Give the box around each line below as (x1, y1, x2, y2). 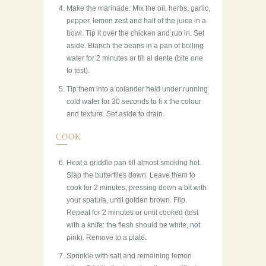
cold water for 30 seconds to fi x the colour (66, 97, 201, 106)
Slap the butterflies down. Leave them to (66, 171, 195, 180)
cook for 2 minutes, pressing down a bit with (66, 183, 207, 192)
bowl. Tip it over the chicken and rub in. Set (66, 29, 204, 38)
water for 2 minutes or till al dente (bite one (66, 54, 203, 63)
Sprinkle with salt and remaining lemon (66, 252, 192, 261)
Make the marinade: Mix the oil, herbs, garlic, (66, 4, 210, 13)
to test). (66, 66, 90, 75)
